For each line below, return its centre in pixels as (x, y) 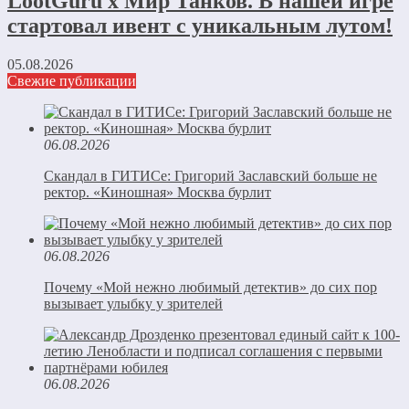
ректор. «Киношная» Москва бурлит (157, 192)
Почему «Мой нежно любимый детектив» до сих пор (210, 287)
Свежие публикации (72, 81)
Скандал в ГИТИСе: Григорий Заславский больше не (210, 176)
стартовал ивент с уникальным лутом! (200, 26)
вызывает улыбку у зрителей (133, 304)
